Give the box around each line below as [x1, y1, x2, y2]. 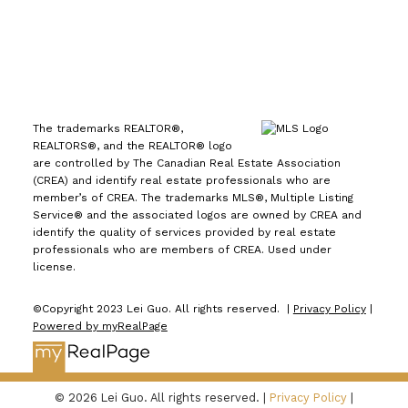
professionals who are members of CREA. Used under [32, 242, 331, 256]
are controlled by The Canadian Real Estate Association [32, 156, 341, 169]
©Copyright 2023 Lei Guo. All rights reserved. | [32, 301, 293, 315]
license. [32, 260, 76, 273]
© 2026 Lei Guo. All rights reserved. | [55, 391, 270, 405]
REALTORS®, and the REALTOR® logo [32, 138, 232, 152]
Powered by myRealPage [32, 319, 168, 332]
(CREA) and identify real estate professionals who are [32, 173, 331, 187]
